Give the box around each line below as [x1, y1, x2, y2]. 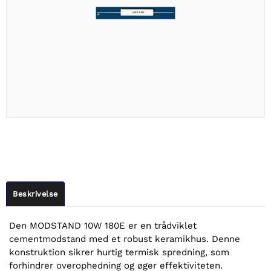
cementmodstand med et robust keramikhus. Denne [9, 233, 240, 244]
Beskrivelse [13, 189, 58, 198]
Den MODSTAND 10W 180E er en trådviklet [9, 220, 197, 231]
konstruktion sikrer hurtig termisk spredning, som [9, 246, 229, 258]
